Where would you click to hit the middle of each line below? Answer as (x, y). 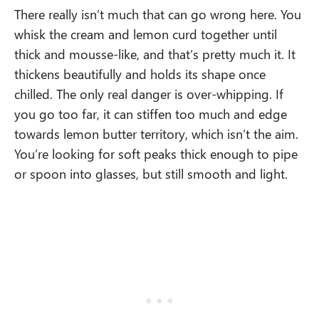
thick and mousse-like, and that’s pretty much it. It (155, 53)
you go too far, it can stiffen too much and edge (151, 113)
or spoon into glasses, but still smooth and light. (151, 173)
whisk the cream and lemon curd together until (146, 33)
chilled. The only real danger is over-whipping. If (149, 93)
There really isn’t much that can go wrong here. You (158, 14)
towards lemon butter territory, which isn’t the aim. (156, 133)
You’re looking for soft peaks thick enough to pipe (156, 153)
